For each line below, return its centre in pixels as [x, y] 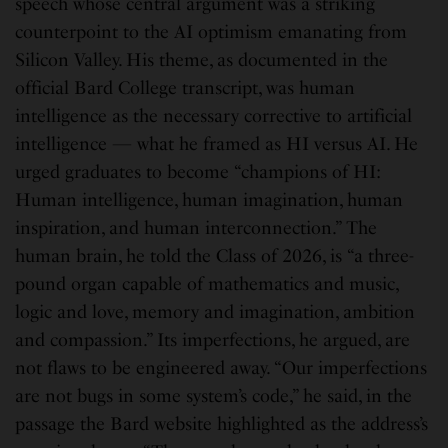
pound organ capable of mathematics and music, [207, 284]
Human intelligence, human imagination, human [209, 200]
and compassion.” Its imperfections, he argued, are [213, 340]
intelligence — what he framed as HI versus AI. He [217, 144]
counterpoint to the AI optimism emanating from [211, 32]
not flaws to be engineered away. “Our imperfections [221, 368]
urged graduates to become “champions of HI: [198, 172]
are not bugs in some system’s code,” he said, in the [214, 396]
